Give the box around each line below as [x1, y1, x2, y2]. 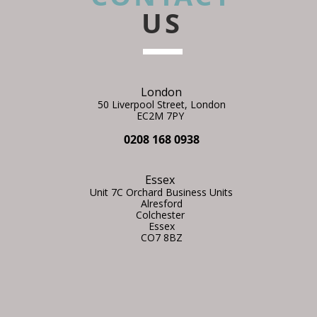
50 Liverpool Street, [97, 97, 190, 111]
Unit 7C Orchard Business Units [90, 185, 234, 199]
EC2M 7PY [136, 108, 187, 122]
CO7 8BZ [140, 230, 183, 244]
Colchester [135, 207, 188, 221]
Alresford [140, 196, 183, 210]
